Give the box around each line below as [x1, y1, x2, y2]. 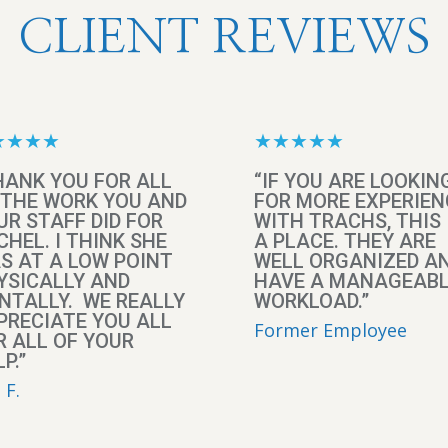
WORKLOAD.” [253, 289, 369, 314]
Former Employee [253, 318, 407, 343]
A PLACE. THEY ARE [253, 229, 436, 254]
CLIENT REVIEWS [18, 14, 430, 63]
